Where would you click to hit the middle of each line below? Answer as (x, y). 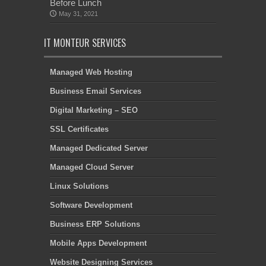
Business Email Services (96, 91)
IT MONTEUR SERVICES (85, 42)
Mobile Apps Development (98, 243)
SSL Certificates (79, 129)
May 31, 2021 (78, 13)
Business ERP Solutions (95, 224)
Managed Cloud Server (92, 167)
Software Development (91, 205)
